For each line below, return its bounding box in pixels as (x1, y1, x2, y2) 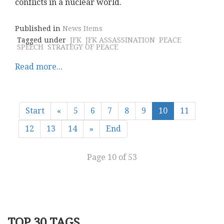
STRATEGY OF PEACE (47, 43, 118, 51)
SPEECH (17, 43, 43, 51)
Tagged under (17, 36, 66, 44)
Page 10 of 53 (87, 152, 137, 162)
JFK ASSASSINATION (85, 36, 155, 44)
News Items (62, 24, 102, 32)
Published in (15, 24, 60, 32)
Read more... (15, 62, 62, 71)
